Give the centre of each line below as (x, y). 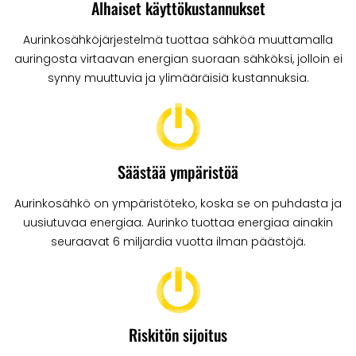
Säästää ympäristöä (178, 171)
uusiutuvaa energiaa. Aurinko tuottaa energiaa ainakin (178, 222)
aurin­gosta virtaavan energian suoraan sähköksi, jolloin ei (178, 59)
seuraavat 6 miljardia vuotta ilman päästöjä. (178, 241)
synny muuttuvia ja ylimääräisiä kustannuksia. (178, 78)
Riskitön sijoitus (178, 334)
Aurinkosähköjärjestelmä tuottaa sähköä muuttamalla (178, 40)
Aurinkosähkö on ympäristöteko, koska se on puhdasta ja (178, 203)
